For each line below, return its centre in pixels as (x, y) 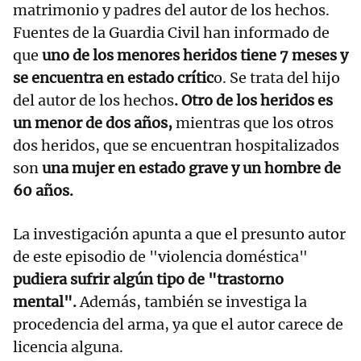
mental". (45, 302)
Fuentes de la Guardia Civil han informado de (171, 33)
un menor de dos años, (93, 123)
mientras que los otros (253, 123)
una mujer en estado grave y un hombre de (191, 168)
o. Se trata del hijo (277, 78)
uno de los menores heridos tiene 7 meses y (193, 56)
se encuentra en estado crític (113, 78)
